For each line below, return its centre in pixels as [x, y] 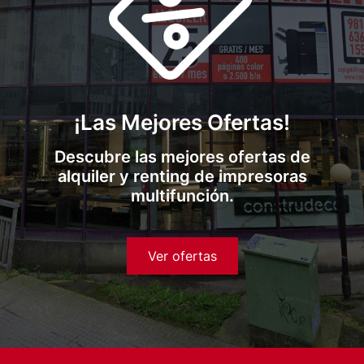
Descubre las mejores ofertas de [182, 157]
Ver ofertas [182, 256]
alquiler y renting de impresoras [182, 176]
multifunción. [182, 196]
